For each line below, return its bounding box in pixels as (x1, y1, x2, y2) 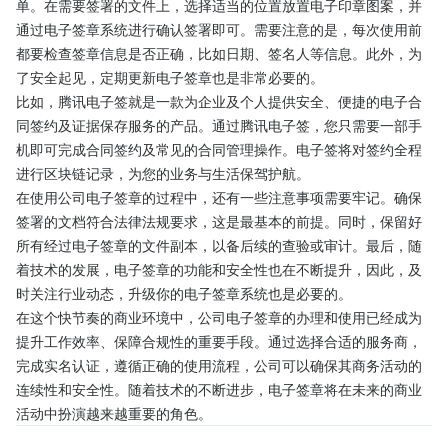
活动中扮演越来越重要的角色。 (16, 403, 212, 423)
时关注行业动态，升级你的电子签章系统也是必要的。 (16, 283, 352, 303)
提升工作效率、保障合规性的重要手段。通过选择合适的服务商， (16, 331, 422, 351)
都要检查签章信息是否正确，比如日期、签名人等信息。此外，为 (16, 43, 422, 63)
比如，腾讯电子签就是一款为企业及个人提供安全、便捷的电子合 (16, 91, 422, 111)
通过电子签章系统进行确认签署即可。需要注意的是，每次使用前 (16, 19, 422, 39)
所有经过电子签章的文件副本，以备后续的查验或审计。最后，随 (16, 235, 422, 255)
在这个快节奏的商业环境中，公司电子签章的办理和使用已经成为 (16, 307, 422, 327)
